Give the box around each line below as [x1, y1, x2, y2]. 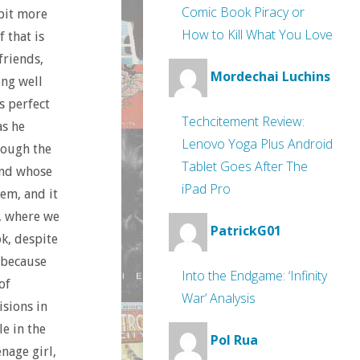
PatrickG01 [211, 222, 281, 240]
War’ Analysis [182, 289, 256, 307]
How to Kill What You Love [182, 26, 333, 43]
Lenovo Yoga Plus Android [182, 135, 333, 153]
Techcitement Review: [182, 112, 305, 130]
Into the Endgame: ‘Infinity [182, 267, 327, 284]
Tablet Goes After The [182, 157, 308, 175]
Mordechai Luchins [211, 67, 330, 86]
